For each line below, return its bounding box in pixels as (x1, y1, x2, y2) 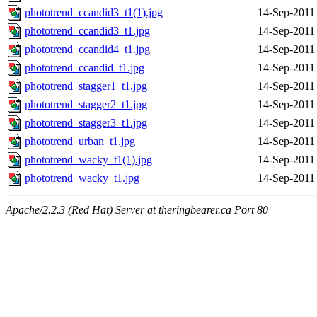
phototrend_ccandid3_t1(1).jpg (25, 6, 163, 19)
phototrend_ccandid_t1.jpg (25, 62, 144, 74)
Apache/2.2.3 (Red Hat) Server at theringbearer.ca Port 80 (6, 204, 268, 217)
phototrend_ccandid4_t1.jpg (25, 43, 150, 56)
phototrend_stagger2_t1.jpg (25, 98, 147, 111)
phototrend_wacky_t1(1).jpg (25, 154, 152, 166)
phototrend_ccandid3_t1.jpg (25, 25, 150, 38)
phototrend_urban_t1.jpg (25, 135, 135, 148)
